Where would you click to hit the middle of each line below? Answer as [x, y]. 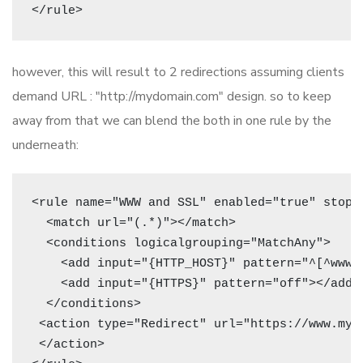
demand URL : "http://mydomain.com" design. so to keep [172, 96]
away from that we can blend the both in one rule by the [172, 120]
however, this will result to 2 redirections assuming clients [178, 72]
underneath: [45, 145]
